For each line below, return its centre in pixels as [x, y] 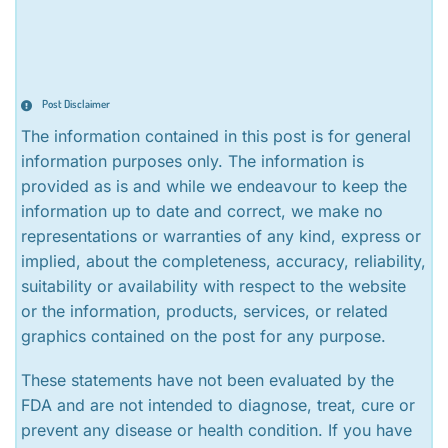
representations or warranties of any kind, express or [221, 236]
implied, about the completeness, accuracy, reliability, [224, 261]
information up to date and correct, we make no [202, 211]
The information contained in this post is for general [216, 136]
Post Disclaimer [76, 104]
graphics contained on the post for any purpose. [204, 336]
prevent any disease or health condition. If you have [217, 430]
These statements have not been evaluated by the [208, 380]
